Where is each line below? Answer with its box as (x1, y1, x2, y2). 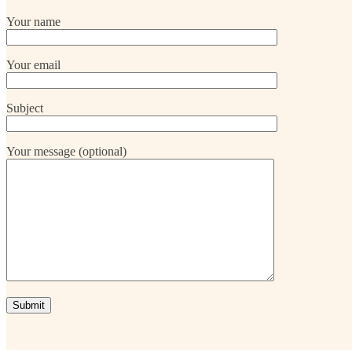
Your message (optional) (6, 144, 126, 158)
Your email (6, 57, 60, 71)
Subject (6, 101, 43, 115)
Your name (6, 14, 60, 28)
